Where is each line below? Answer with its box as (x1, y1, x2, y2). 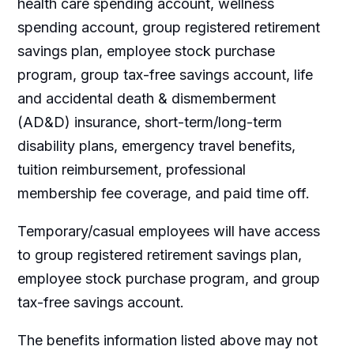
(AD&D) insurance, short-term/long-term (17, 113, 282, 130)
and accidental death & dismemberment (17, 89, 276, 107)
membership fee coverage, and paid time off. (17, 184, 310, 201)
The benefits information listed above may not (17, 331, 318, 348)
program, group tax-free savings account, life (17, 66, 313, 83)
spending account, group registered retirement (17, 18, 320, 36)
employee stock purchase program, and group (17, 269, 320, 287)
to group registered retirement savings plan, (17, 246, 302, 263)
